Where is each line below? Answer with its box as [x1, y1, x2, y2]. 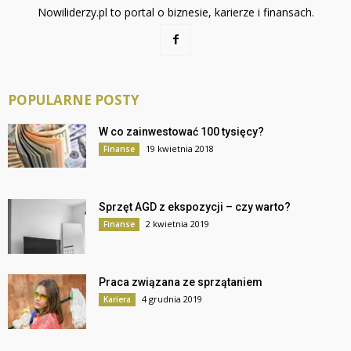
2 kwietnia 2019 [146, 217, 209, 230]
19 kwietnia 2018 [146, 142, 214, 154]
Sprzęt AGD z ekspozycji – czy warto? [99, 200, 291, 213]
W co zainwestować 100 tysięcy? [99, 125, 264, 138]
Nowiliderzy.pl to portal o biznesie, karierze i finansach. [37, 4, 314, 20]
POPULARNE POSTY [8, 90, 139, 109]
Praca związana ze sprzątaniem [99, 275, 262, 288]
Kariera [103, 293, 131, 305]
